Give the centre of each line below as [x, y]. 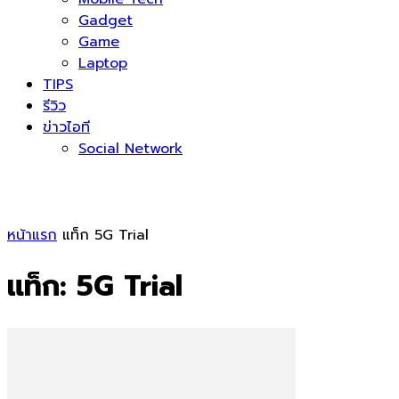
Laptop [103, 63]
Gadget [106, 20]
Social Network [130, 149]
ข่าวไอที [66, 127]
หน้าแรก [32, 235]
